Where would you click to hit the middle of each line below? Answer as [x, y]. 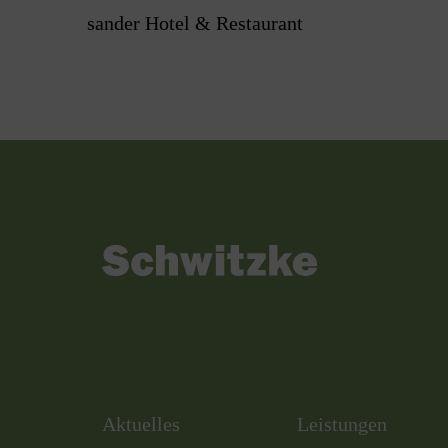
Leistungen [342, 423]
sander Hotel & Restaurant [195, 22]
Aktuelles [141, 423]
